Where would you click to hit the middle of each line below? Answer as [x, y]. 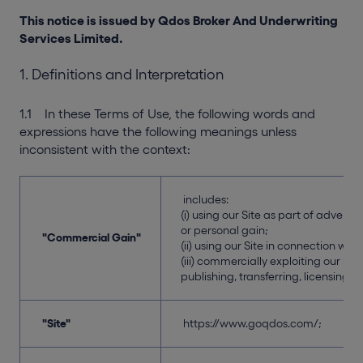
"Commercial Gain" [92, 237]
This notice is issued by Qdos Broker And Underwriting [179, 20]
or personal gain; [224, 230]
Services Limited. [71, 38]
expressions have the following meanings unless [158, 131]
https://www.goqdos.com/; [251, 323]
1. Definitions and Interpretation [122, 75]
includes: [205, 199]
